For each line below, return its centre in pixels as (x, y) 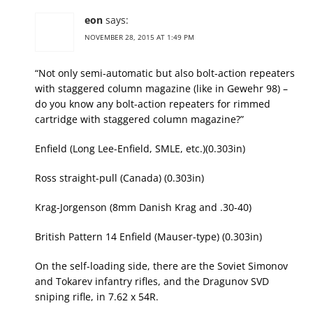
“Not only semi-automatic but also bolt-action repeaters (165, 73)
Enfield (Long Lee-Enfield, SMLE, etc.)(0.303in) (140, 149)
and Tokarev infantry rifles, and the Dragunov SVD (152, 282)
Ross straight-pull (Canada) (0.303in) (119, 178)
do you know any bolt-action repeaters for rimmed (153, 104)
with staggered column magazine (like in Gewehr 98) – (161, 89)
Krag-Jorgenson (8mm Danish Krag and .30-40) (143, 208)
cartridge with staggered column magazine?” (139, 119)
